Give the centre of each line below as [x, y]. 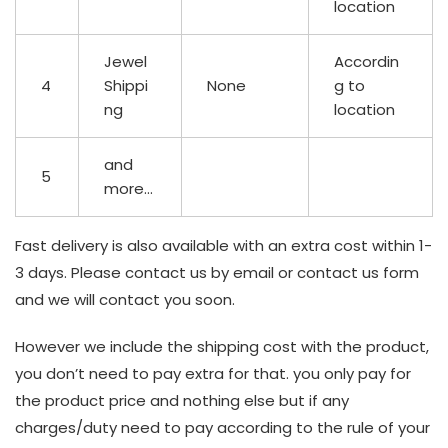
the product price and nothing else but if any [182, 401]
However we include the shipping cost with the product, [222, 347]
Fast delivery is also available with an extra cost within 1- [223, 246]
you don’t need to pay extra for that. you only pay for [213, 374]
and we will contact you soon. [125, 300]
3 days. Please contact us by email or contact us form [217, 273]
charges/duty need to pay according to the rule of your [222, 428]
